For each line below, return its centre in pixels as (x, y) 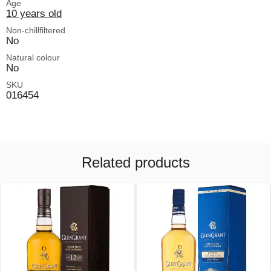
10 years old (34, 14)
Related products (135, 163)
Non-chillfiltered (36, 31)
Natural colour (33, 58)
